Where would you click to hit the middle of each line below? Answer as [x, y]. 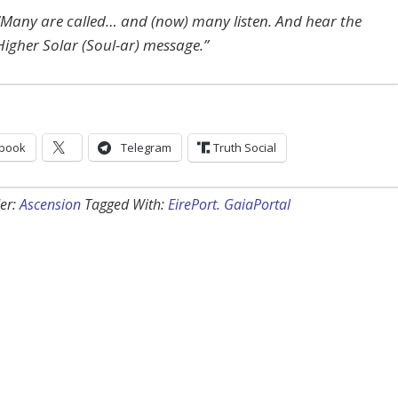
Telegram [146, 148]
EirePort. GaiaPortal [229, 205]
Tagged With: [126, 205]
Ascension [50, 205]
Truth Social [245, 148]
